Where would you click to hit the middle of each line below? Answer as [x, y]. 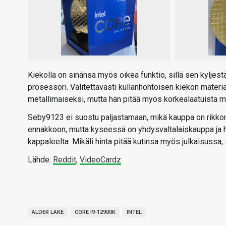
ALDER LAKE [48, 212]
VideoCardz [100, 160]
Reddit [65, 160]
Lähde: [40, 160]
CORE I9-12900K [95, 212]
